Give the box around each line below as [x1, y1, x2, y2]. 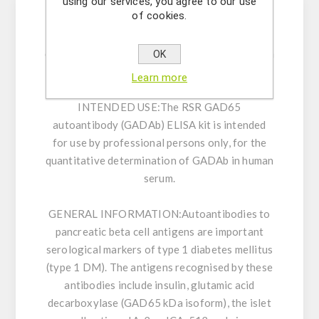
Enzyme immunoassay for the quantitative [58, 29, 261, 43]
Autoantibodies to [182, 207, 271, 221]
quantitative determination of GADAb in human [45, 154, 274, 167]
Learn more [132, 71, 187, 84]
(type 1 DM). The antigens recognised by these [46, 261, 273, 274]
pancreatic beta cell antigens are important [55, 225, 264, 239]
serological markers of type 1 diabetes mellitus [46, 243, 273, 256]
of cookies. [132, 9, 187, 22]
